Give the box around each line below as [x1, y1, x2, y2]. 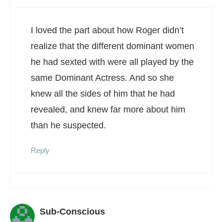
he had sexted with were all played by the [31, 56, 194, 67]
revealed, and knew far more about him [31, 104, 185, 114]
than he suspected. [31, 120, 106, 130]
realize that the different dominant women [31, 41, 194, 51]
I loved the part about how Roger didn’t [31, 25, 184, 35]
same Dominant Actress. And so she [31, 72, 174, 83]
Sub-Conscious [40, 206, 105, 217]
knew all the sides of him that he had [31, 88, 175, 99]
